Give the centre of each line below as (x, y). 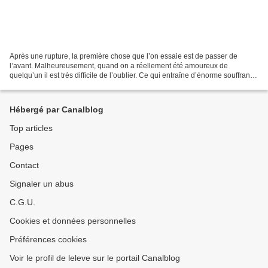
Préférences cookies (48, 239)
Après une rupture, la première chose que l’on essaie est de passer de (124, 56)
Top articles (31, 128)
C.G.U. (22, 202)
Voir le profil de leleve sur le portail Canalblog (95, 258)
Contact (24, 165)
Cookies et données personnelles (73, 221)
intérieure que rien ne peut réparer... (68, 85)
